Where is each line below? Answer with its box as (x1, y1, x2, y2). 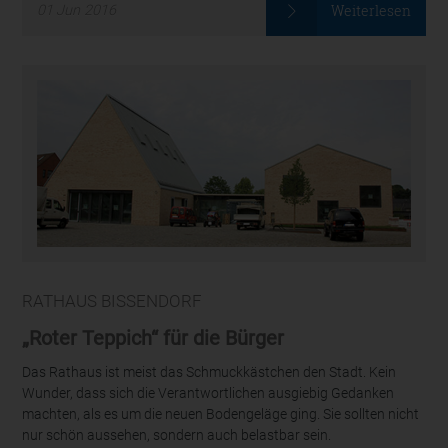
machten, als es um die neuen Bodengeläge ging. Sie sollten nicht (22, 406, 420, 423)
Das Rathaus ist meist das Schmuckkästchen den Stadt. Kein (22, 364, 397, 381)
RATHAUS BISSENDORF (22, 291, 203, 312)
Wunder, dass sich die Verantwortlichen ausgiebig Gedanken (22, 385, 395, 402)
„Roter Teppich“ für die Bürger (22, 325, 285, 350)
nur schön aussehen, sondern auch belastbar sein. (22, 427, 332, 444)
